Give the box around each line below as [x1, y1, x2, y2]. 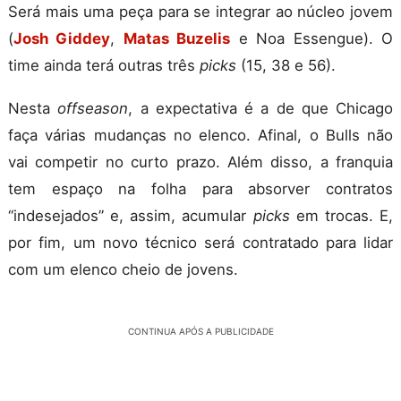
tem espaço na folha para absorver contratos [8, 179, 393, 198]
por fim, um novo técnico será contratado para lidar [8, 233, 393, 252]
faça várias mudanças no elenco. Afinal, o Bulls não [8, 125, 393, 144]
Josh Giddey [13, 29, 111, 47]
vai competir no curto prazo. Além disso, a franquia [8, 152, 393, 171]
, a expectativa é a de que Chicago [128, 98, 393, 117]
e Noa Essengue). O [230, 29, 394, 47]
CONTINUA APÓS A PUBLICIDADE [127, 325, 274, 337]
